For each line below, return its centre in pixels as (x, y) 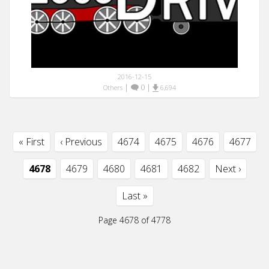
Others (113, 87)
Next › (228, 169)
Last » (134, 196)
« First (31, 142)
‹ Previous (81, 142)
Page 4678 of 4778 (134, 220)
